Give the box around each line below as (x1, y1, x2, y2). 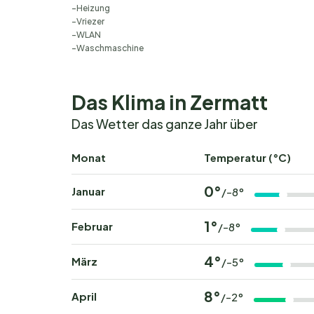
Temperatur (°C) (204, 151, 291, 164)
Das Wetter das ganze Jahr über (71, 116, 258, 132)
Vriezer (76, 16, 104, 27)
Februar (71, 219, 113, 233)
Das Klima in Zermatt (71, 90, 268, 114)
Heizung (76, 3, 110, 13)
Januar (71, 184, 105, 198)
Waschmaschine (76, 43, 144, 53)
